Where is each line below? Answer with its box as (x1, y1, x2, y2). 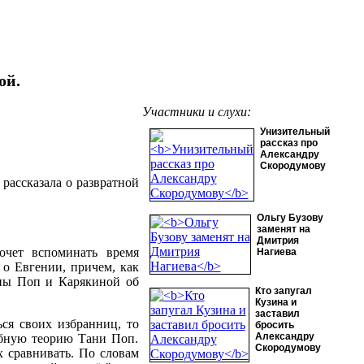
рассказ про (259, 137, 318, 149)
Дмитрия (256, 235, 299, 246)
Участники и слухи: (141, 105, 251, 119)
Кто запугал (254, 285, 312, 297)
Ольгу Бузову (256, 212, 323, 223)
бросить (254, 319, 294, 331)
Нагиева (256, 246, 297, 258)
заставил (254, 308, 300, 319)
